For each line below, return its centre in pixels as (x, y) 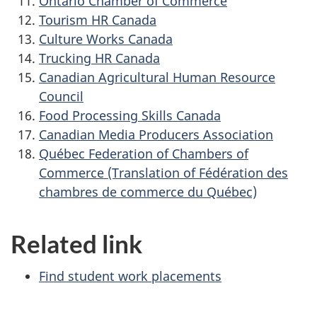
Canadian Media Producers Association (156, 134)
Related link (76, 243)
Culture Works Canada (106, 39)
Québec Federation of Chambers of (144, 153)
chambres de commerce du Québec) (148, 191)
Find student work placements (130, 276)
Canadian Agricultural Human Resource (157, 77)
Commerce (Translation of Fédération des (163, 172)
